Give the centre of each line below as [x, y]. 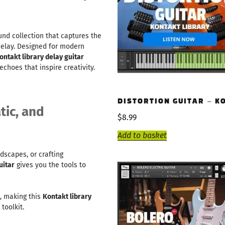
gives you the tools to [50, 165]
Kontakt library [67, 196]
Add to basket [142, 135]
